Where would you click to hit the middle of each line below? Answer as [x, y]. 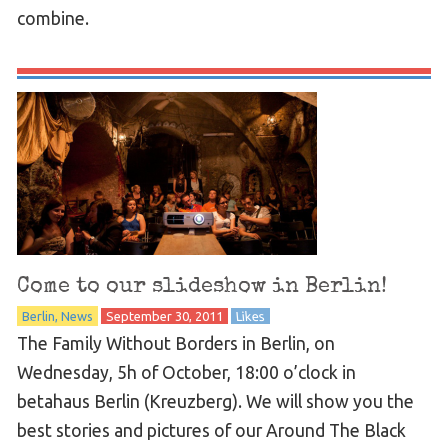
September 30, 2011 [164, 315]
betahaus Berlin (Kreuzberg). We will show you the [215, 401]
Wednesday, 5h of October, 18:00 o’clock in [186, 372]
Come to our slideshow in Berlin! [201, 286]
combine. [52, 18]
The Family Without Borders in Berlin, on [175, 343]
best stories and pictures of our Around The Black [211, 430]
